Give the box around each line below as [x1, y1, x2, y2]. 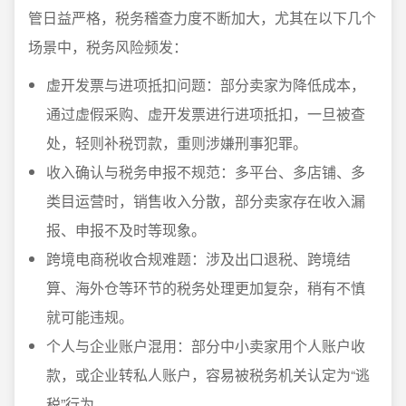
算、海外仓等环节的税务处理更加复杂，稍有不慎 [46, 277, 365, 298]
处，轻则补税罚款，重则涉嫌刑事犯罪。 [46, 132, 307, 153]
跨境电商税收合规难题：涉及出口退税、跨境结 [46, 248, 351, 269]
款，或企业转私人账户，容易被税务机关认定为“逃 [46, 364, 370, 385]
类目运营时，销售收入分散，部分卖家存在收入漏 [46, 190, 365, 211]
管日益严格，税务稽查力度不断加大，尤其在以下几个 [28, 7, 376, 28]
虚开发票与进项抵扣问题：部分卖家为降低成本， [46, 74, 365, 95]
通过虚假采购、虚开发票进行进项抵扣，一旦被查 [46, 103, 365, 124]
